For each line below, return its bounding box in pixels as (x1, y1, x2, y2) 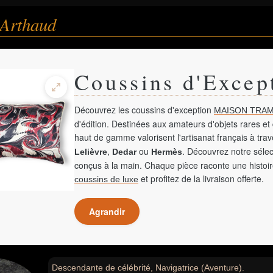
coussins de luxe (74, 174, 138, 184)
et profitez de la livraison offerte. (138, 172, 264, 185)
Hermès (151, 147, 182, 157)
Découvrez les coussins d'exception (74, 104, 214, 116)
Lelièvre (74, 147, 107, 157)
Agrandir (89, 205, 125, 218)
